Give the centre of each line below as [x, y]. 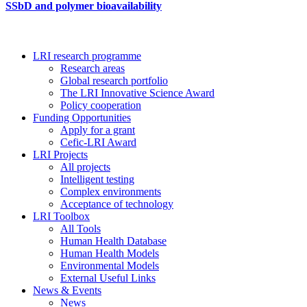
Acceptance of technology [117, 204]
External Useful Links [108, 278]
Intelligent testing [97, 180]
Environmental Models [110, 266]
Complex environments [111, 192]
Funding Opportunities [82, 118]
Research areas [93, 69]
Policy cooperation [101, 106]
